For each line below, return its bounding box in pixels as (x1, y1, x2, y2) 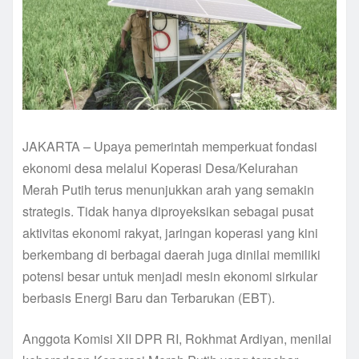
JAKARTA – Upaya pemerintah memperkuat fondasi (22, 137, 317, 156)
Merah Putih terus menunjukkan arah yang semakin (22, 180, 314, 200)
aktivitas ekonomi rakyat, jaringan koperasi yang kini (22, 224, 318, 243)
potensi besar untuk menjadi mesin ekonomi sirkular (22, 267, 317, 286)
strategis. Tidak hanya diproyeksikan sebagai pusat (22, 202, 313, 221)
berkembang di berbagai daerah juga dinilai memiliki (22, 245, 321, 264)
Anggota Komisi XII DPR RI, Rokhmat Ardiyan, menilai (22, 329, 332, 349)
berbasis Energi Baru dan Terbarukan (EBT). (22, 288, 275, 308)
